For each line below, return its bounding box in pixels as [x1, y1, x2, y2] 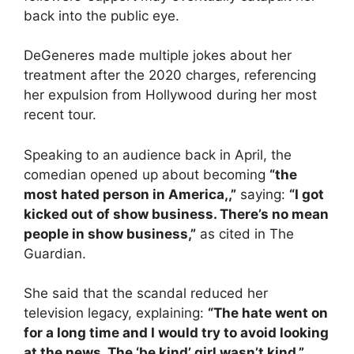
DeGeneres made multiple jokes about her [24, 47, 292, 64]
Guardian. [24, 245, 86, 262]
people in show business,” [24, 225, 196, 242]
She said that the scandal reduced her [24, 285, 268, 302]
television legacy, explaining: [24, 305, 208, 322]
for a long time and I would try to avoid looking [24, 325, 329, 341]
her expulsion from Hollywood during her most [24, 87, 317, 104]
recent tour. [24, 107, 96, 123]
